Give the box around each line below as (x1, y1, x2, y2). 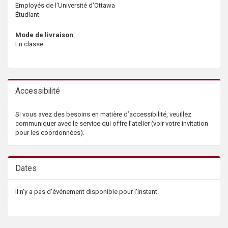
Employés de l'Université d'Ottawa (15, 1, 115, 9)
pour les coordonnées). (15, 129, 84, 137)
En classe (15, 40, 43, 48)
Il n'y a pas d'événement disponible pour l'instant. (15, 188, 159, 196)
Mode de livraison (15, 31, 73, 39)
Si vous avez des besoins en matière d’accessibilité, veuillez (15, 110, 191, 119)
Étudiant (15, 10, 39, 18)
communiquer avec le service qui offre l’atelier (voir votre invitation (15, 120, 208, 128)
